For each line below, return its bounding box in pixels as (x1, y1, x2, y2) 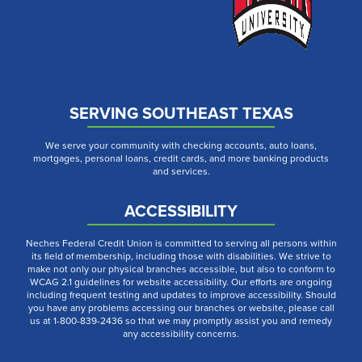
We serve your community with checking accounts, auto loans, (45, 137, 317, 153)
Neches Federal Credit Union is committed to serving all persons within (25, 235, 337, 250)
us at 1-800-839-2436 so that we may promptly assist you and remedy (30, 313, 332, 328)
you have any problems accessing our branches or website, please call (27, 300, 335, 315)
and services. (152, 163, 210, 179)
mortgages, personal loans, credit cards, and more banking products (33, 150, 329, 166)
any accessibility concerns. (123, 326, 239, 341)
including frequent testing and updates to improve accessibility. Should (26, 287, 336, 302)
